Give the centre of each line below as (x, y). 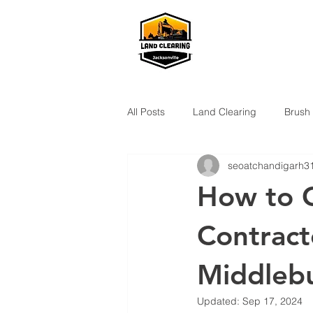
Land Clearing (225, 111)
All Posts (146, 111)
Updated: (220, 301)
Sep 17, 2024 (272, 301)
